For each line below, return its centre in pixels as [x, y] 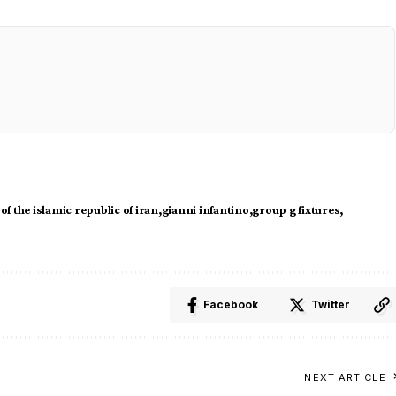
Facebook [230, 304]
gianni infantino [205, 209]
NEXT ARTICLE [345, 377]
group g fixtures [296, 209]
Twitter [330, 304]
